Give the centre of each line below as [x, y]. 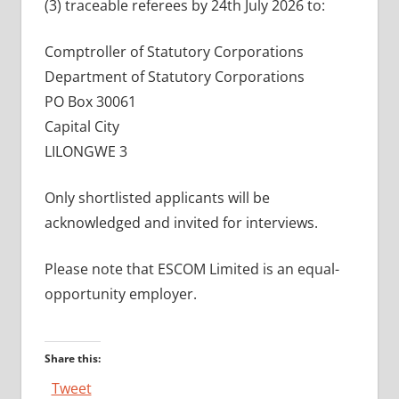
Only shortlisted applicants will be [157, 197]
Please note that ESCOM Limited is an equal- [191, 269]
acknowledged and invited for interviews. [181, 222]
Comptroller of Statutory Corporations [174, 51]
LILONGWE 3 [85, 151]
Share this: [72, 358]
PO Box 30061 [90, 101]
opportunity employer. [120, 293]
